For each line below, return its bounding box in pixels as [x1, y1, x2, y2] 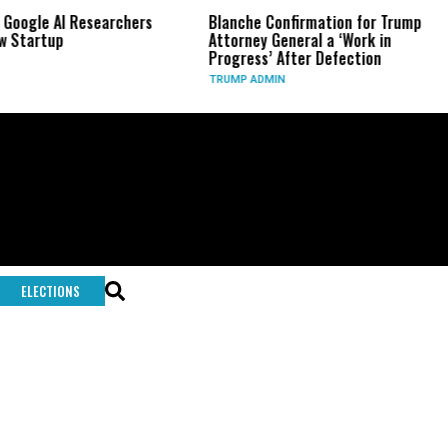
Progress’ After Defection [205, 46, 379, 70]
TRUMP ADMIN [206, 73, 283, 86]
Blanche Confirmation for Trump [205, 10, 419, 34]
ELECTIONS [21, 281, 80, 301]
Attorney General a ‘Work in [205, 28, 389, 52]
